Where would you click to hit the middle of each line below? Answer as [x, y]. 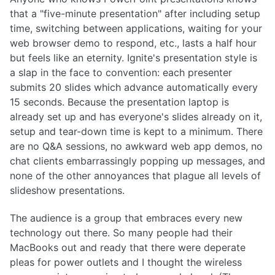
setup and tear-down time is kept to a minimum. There [136, 131]
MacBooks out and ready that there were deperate [128, 247]
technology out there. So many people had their [121, 232]
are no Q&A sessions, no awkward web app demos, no [136, 146]
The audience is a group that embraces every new [126, 218]
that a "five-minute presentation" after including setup [135, 13]
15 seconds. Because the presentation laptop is [119, 102]
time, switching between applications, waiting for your [136, 28]
